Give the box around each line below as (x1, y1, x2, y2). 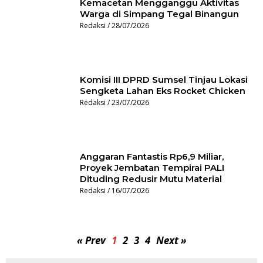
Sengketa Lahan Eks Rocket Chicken (80, 85, 246, 96)
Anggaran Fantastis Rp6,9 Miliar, (80, 151, 224, 163)
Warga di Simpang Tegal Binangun (80, 8, 240, 19)
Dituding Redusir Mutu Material (80, 173, 222, 185)
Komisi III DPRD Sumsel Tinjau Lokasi (80, 73, 248, 85)
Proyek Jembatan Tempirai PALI (80, 162, 225, 174)
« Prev (76, 233, 106, 247)
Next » (156, 233, 187, 247)
